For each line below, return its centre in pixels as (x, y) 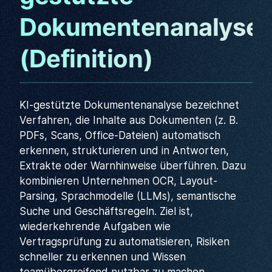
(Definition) (86, 59)
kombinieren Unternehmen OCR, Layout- (118, 181)
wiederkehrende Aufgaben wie (95, 226)
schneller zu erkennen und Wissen (103, 257)
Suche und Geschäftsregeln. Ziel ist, (106, 211)
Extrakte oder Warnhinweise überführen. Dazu (133, 166)
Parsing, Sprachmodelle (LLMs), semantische (128, 196)
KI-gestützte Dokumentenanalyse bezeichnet (129, 105)
